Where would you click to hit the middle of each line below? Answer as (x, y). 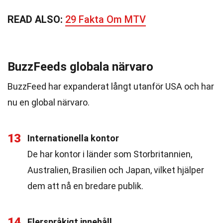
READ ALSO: (36, 19)
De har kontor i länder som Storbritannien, (110, 154)
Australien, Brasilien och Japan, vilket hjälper (116, 170)
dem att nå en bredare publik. (85, 186)
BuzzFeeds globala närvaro (80, 67)
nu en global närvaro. (49, 102)
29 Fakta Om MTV (106, 19)
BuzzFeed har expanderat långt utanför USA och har (111, 86)
